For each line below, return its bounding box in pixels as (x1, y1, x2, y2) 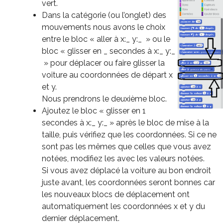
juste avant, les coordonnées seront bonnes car (42, 177, 215, 187)
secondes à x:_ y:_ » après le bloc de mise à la (42, 117, 209, 127)
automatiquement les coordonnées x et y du (42, 201, 205, 211)
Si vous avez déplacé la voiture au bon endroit (42, 165, 211, 175)
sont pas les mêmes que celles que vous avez (42, 141, 211, 151)
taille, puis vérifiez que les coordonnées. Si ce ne (42, 129, 217, 139)
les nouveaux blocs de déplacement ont (42, 189, 190, 199)
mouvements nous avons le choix (42, 22, 165, 32)
